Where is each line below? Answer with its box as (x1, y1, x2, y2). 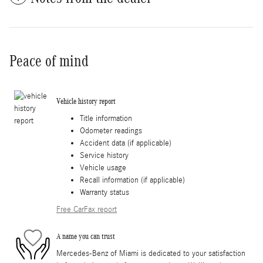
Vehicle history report (56, 97, 116, 106)
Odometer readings (80, 126, 142, 136)
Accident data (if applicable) (80, 138, 171, 148)
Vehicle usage (80, 163, 126, 173)
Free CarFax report (56, 204, 117, 214)
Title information (80, 113, 132, 123)
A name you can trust (56, 232, 115, 241)
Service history (80, 150, 129, 160)
